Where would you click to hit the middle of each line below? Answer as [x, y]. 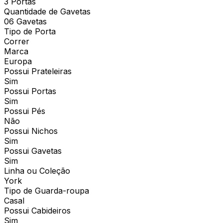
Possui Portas [30, 91]
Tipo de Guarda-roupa [47, 190]
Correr [17, 41]
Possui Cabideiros [37, 210]
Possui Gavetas [33, 151]
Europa [18, 61]
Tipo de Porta [30, 31]
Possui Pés [25, 111]
